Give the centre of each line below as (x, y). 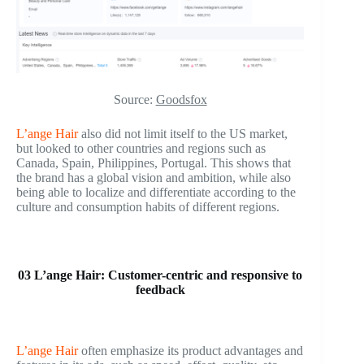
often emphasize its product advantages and (191, 350)
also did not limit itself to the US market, (183, 134)
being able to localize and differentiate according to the (156, 193)
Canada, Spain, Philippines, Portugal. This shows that (154, 163)
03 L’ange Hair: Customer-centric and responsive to (160, 275)
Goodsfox (181, 100)
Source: (134, 100)
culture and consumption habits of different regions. (148, 207)
